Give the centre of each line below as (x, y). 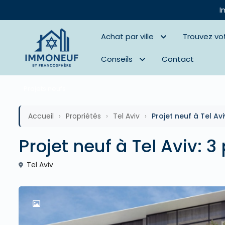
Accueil (41, 116)
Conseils (117, 59)
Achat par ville (128, 36)
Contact (178, 59)
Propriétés (83, 116)
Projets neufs (45, 89)
